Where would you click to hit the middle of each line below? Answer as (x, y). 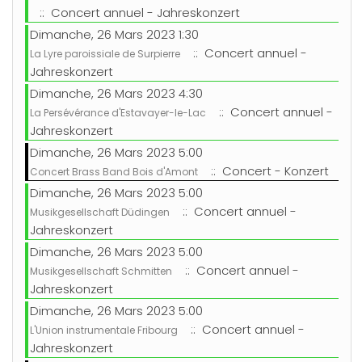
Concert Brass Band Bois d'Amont (114, 172)
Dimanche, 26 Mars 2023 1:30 (114, 35)
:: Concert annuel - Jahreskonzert (137, 13)
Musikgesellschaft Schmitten (101, 271)
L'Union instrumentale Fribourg (104, 330)
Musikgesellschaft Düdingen (100, 213)
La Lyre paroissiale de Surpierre (105, 54)
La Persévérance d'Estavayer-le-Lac (118, 113)
